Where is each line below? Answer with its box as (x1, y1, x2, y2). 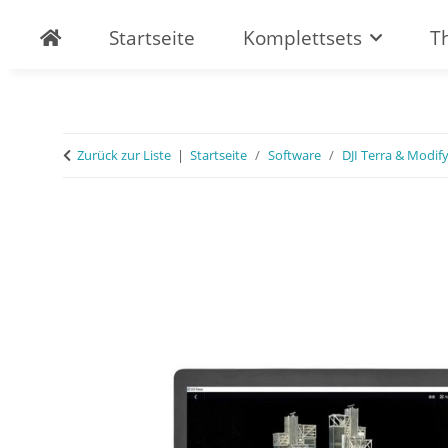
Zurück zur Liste (77, 146, 171, 164)
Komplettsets (243, 25, 362, 51)
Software (268, 146, 321, 164)
